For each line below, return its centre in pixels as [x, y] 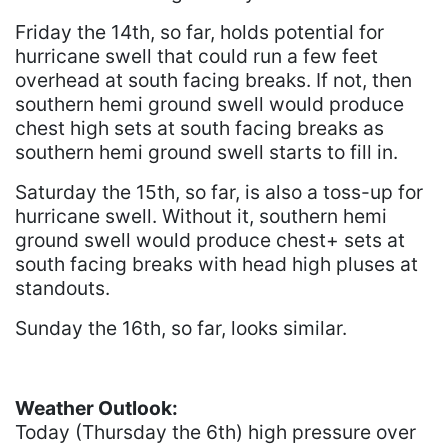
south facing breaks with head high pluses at [216, 264]
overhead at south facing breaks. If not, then [213, 80]
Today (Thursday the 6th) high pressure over [215, 432]
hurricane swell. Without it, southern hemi [201, 216]
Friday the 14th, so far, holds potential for [199, 32]
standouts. [62, 288]
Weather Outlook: [96, 408]
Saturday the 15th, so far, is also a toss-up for [219, 192]
